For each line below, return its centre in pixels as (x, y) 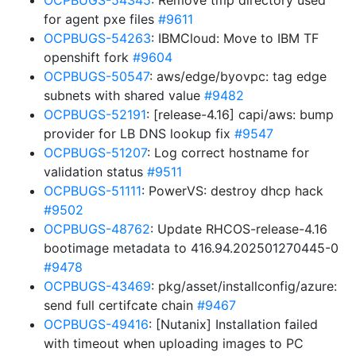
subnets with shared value (124, 95)
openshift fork (88, 57)
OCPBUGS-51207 (95, 153)
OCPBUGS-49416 (96, 324)
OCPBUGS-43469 (97, 286)
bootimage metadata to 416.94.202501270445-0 (191, 248)
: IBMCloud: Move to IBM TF (235, 38)
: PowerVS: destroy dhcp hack (232, 191)
